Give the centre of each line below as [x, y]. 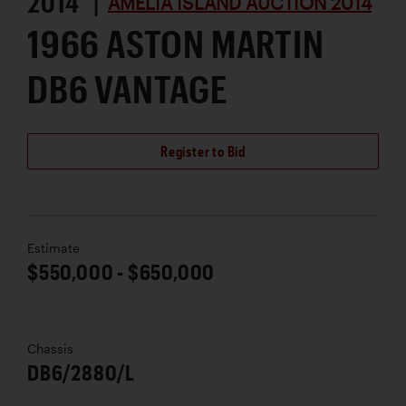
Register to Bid [203, 150]
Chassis [50, 348]
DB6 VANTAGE [127, 88]
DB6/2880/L [81, 372]
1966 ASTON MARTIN [176, 43]
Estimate [53, 248]
